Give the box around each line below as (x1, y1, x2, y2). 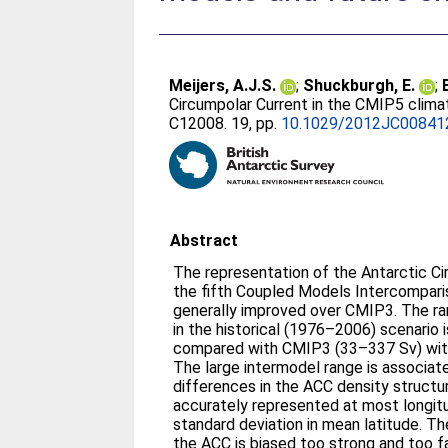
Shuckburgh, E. (303, 76, 416, 95)
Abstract (170, 231, 239, 250)
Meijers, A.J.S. (169, 76, 277, 95)
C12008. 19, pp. (169, 114, 282, 133)
